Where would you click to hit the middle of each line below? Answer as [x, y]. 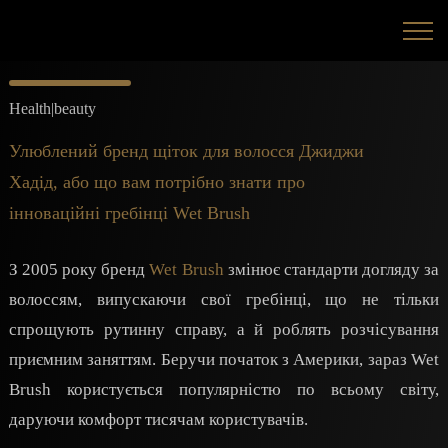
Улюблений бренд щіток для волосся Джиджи [186, 151]
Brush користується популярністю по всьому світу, [224, 389]
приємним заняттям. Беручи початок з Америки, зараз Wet [224, 359]
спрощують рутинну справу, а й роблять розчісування [224, 329]
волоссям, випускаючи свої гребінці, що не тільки [224, 299]
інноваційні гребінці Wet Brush [129, 213]
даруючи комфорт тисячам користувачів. [158, 419]
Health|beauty [52, 108]
